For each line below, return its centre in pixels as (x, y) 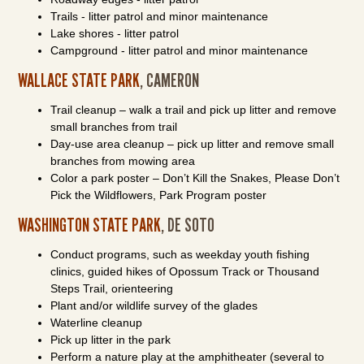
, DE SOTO (188, 225)
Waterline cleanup (97, 323)
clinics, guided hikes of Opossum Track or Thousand (185, 271)
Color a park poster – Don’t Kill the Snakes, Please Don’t (195, 178)
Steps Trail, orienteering (112, 288)
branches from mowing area (123, 161)
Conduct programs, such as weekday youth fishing (180, 254)
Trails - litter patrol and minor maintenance (160, 16)
